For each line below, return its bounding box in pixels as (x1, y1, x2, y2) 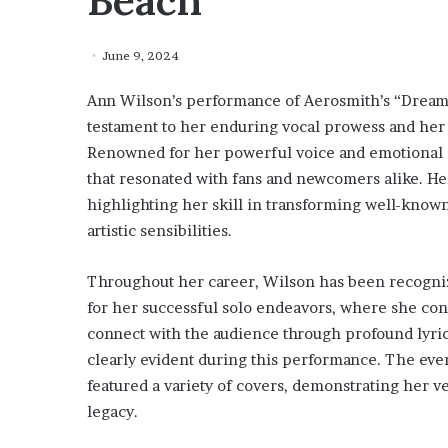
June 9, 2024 (102, 48, 179, 63)
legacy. (87, 402, 138, 421)
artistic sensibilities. (87, 221, 232, 240)
